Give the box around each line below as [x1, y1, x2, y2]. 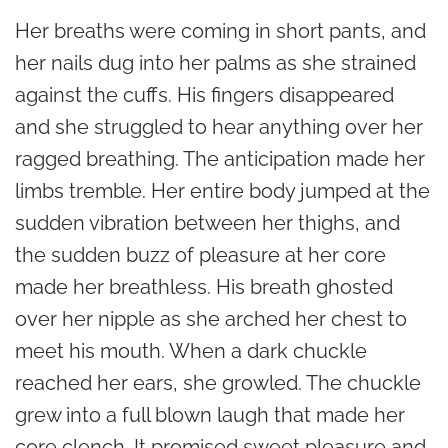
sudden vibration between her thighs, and [15, 210, 400, 235]
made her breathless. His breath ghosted [15, 274, 393, 299]
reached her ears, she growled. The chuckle [15, 370, 421, 395]
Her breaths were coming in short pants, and [15, 18, 426, 43]
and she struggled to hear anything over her [15, 114, 423, 139]
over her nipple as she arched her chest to [15, 306, 407, 331]
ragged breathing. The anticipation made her [15, 146, 425, 171]
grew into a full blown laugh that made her [15, 402, 405, 427]
